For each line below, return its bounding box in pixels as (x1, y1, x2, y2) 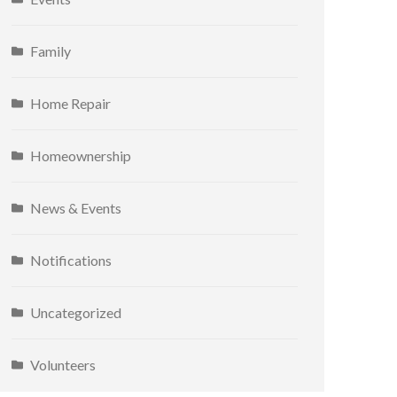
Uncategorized (30, 303, 122, 321)
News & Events (30, 198, 122, 216)
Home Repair (30, 94, 112, 112)
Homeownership (30, 146, 132, 164)
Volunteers (30, 355, 97, 373)
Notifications (30, 251, 113, 269)
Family (30, 42, 72, 59)
